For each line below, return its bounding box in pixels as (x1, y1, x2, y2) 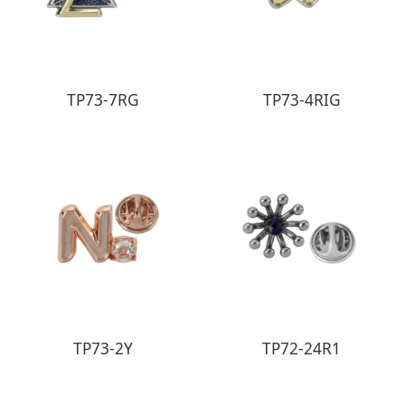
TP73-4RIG (262, 89, 341, 111)
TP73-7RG (67, 89, 140, 111)
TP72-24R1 (262, 338, 342, 360)
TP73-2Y (73, 338, 134, 360)
